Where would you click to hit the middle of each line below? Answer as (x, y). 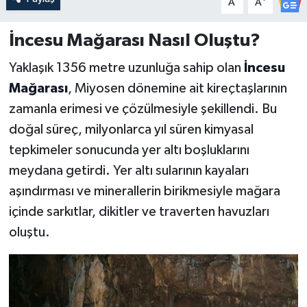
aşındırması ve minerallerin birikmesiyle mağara (144, 191)
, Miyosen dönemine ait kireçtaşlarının (177, 88)
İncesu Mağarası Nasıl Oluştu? (134, 41)
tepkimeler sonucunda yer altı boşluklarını (129, 150)
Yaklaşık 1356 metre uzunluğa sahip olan (126, 67)
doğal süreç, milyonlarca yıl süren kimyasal (131, 129)
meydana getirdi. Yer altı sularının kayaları (128, 170)
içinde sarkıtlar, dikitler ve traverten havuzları (139, 211)
